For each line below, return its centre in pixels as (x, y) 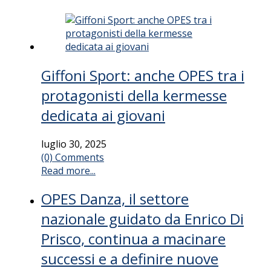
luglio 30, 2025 (74, 144)
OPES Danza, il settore (115, 199)
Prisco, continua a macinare (133, 239)
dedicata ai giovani (103, 115)
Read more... (68, 170)
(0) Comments (73, 157)
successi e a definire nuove (130, 259)
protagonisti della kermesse (134, 95)
